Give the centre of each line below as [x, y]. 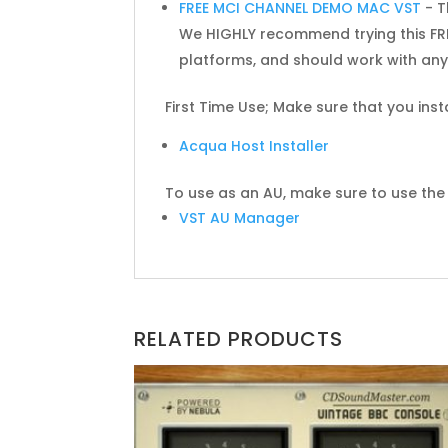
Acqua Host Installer [254, 145]
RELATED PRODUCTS [239, 338]
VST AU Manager [240, 217]
